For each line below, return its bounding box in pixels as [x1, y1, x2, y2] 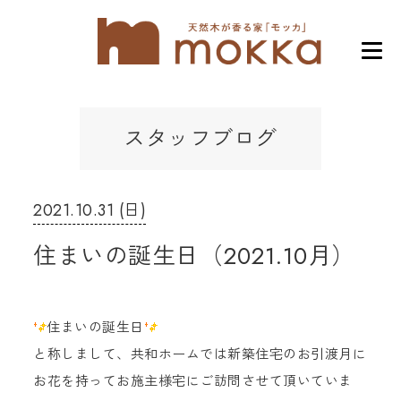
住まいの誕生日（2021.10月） [33, 239, 355, 273]
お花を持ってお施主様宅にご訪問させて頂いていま [33, 371, 353, 391]
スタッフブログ [124, 123, 277, 154]
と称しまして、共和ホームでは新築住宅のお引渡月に [33, 345, 367, 364]
